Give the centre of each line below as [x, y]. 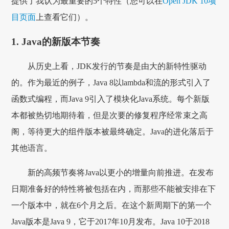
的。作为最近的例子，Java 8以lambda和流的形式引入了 [111, 82]
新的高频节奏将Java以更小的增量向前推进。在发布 [121, 172]
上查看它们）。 [65, 17]
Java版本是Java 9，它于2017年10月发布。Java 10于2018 [111, 221]
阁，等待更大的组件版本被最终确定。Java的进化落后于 [113, 131]
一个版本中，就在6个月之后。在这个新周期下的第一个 [112, 205]
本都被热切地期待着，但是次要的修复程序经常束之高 [110, 115]
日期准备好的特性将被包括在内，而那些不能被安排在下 [114, 189]
